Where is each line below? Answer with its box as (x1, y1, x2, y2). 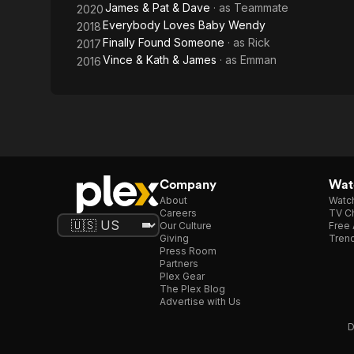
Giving (160, 232, 189, 244)
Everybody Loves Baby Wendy (103, 18, 265, 32)
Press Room (160, 245, 217, 257)
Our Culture (160, 220, 212, 232)
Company (160, 177, 217, 192)
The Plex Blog (160, 283, 225, 295)
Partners (160, 258, 198, 269)
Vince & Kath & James (103, 53, 217, 66)
